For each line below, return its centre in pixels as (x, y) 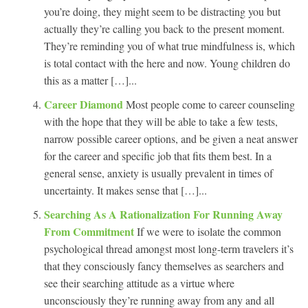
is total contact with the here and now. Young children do (167, 63)
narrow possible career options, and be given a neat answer (171, 138)
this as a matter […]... (90, 80)
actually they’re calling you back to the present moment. (164, 28)
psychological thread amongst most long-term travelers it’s (169, 248)
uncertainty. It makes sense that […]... (125, 190)
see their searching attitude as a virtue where (139, 283)
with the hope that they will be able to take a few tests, (161, 121)
